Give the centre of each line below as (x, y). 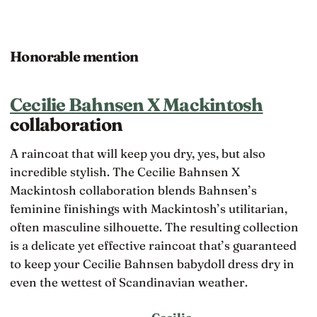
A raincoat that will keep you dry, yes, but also (138, 154)
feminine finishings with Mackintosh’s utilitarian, (149, 209)
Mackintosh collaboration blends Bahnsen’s (133, 190)
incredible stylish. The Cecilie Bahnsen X (125, 172)
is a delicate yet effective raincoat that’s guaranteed (153, 246)
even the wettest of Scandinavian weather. (129, 282)
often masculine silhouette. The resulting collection (154, 227)
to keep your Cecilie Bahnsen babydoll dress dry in (152, 264)
